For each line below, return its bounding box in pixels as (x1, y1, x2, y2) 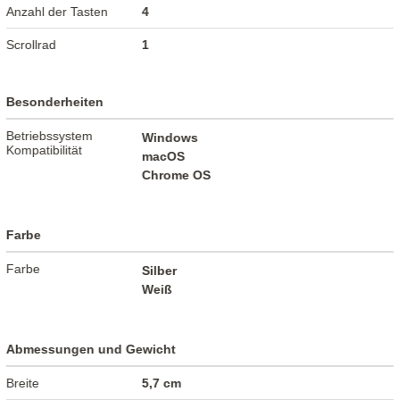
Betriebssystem (6, 129, 94, 144)
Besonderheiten (6, 95, 104, 110)
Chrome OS (142, 168, 212, 183)
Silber (142, 263, 178, 279)
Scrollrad (6, 37, 57, 53)
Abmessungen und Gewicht (6, 342, 177, 357)
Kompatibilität (6, 143, 83, 158)
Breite (6, 376, 40, 391)
